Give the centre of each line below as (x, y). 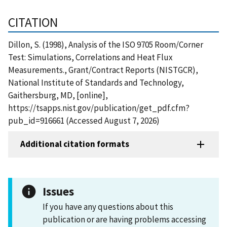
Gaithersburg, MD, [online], (58, 95)
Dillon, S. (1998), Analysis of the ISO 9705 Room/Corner (106, 44)
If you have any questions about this (108, 206)
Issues (58, 191)
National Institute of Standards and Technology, (96, 82)
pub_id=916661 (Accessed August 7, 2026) (84, 120)
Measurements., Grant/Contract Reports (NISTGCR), (103, 70)
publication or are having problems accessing (124, 219)
